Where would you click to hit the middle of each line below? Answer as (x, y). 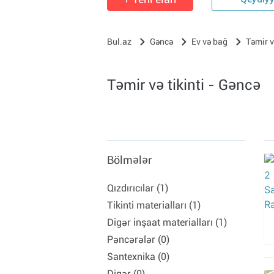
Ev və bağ (209, 42)
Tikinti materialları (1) (154, 205)
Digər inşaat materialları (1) (167, 222)
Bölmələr (129, 160)
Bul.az (119, 42)
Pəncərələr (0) (138, 239)
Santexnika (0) (138, 257)
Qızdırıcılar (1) (138, 188)
